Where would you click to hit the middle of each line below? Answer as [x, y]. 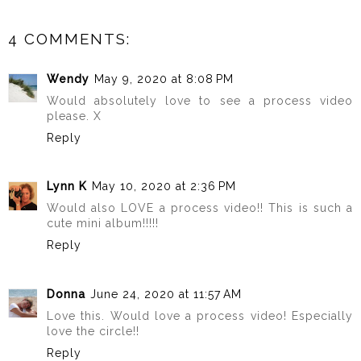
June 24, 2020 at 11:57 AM [166, 294]
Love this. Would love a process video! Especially [200, 315]
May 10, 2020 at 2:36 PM [164, 187]
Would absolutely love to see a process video [200, 100]
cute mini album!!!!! [103, 224]
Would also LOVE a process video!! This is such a [200, 208]
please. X [74, 116]
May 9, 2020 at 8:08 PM [164, 79]
